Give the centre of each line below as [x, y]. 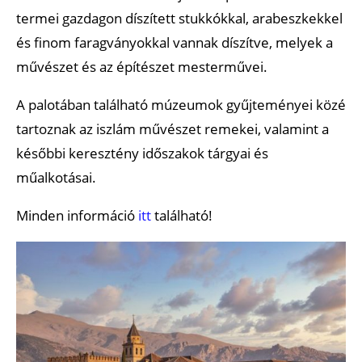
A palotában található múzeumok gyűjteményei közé [181, 104]
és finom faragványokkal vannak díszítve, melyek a [175, 42]
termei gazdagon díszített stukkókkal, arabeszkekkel [179, 18]
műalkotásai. [56, 177]
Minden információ [77, 215]
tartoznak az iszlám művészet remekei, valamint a [173, 128]
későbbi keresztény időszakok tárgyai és [142, 153]
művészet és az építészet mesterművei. [142, 66]
